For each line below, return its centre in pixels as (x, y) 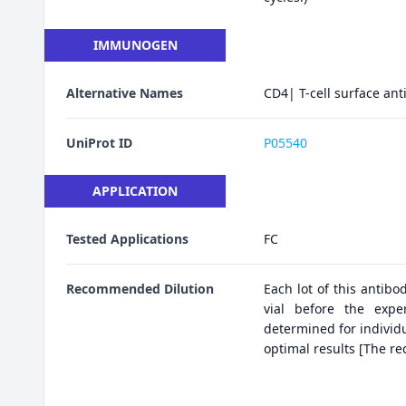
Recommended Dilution (140, 288)
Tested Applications (127, 238)
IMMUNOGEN (135, 44)
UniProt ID (99, 142)
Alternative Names (125, 92)
